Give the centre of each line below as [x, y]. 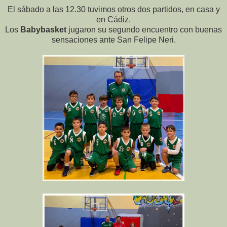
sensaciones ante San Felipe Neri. [113, 40]
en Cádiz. [113, 20]
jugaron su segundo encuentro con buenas [144, 30]
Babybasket [43, 30]
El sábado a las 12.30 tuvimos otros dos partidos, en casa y [113, 10]
